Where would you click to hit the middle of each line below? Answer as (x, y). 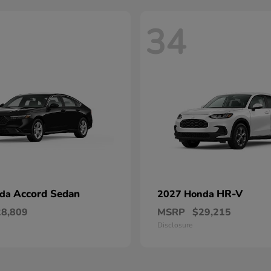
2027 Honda (187, 194)
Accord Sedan (47, 194)
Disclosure (175, 225)
